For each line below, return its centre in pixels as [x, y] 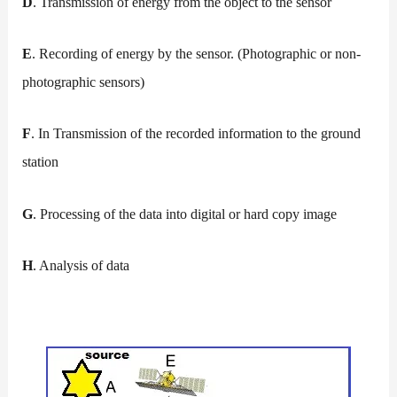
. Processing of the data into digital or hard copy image [185, 214]
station [41, 162]
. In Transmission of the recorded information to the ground [196, 134]
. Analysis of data [82, 265]
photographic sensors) [84, 82]
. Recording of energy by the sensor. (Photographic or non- [197, 54]
